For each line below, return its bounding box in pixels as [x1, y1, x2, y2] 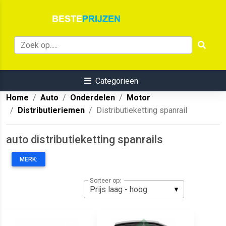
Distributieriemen [18, 105, 85, 116]
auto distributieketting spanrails [6, 133, 163, 146]
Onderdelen [70, 93, 115, 103]
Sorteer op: [90, 176, 121, 185]
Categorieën [95, 76, 138, 86]
